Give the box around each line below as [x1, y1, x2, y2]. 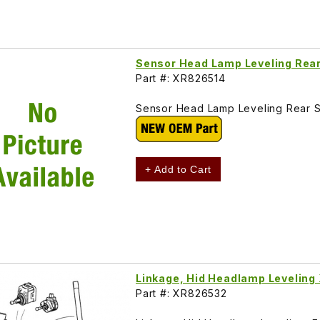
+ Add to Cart [145, 163, 212, 175]
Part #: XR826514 [136, 71, 226, 84]
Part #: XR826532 [136, 286, 227, 299]
